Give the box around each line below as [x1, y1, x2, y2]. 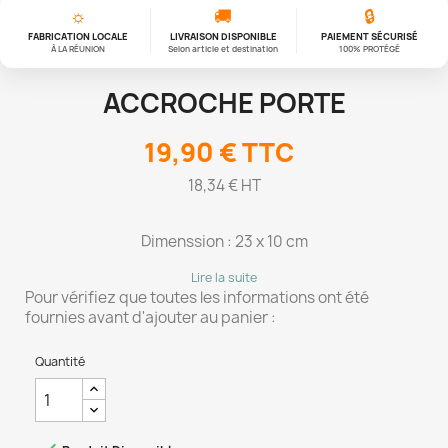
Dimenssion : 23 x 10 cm [140, 231, 308, 253]
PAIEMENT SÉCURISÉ [320, 30, 418, 43]
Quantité [35, 353, 85, 371]
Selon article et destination [168, 43, 279, 55]
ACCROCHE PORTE [102, 85, 346, 121]
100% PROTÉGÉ [338, 43, 400, 55]
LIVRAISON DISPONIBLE [169, 30, 277, 43]
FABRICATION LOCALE [28, 30, 129, 43]
